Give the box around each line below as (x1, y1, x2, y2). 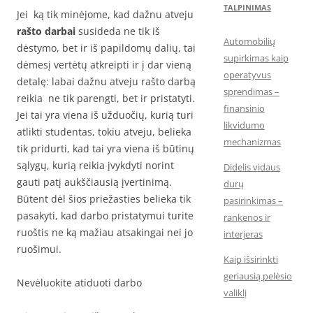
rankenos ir (223, 211, 270, 224)
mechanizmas (223, 136, 281, 148)
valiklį (223, 286, 247, 299)
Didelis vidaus (223, 161, 280, 173)
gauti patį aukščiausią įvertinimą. (17, 175, 172, 189)
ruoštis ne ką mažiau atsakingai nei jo (17, 226, 193, 239)
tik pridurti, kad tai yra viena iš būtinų (17, 142, 194, 155)
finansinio (223, 102, 265, 115)
